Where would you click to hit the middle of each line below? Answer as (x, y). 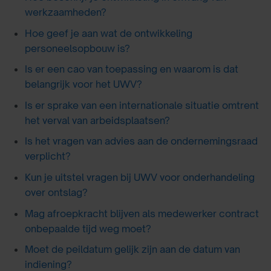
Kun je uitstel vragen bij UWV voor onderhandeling (139, 178)
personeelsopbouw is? (77, 48)
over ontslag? (56, 193)
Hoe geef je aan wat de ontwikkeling (108, 33)
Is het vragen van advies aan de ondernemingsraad (141, 141)
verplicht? (47, 156)
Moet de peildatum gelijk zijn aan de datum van (132, 250)
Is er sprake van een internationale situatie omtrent (142, 105)
